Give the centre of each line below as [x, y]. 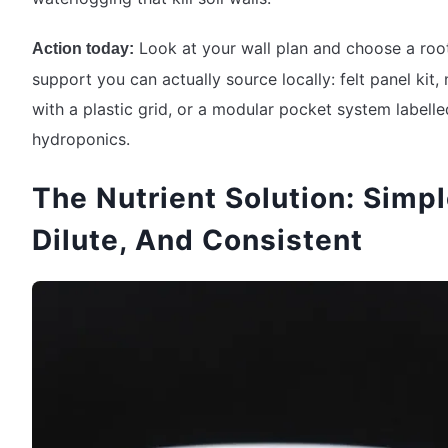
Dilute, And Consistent [197, 239]
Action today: [83, 48]
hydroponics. [81, 138]
